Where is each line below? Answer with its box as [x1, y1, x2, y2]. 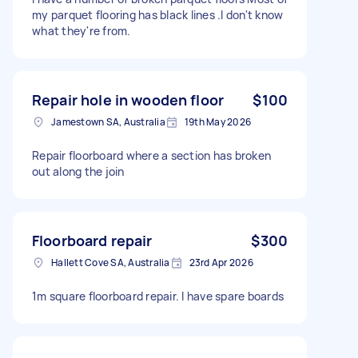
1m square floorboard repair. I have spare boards [32, 288, 284, 304]
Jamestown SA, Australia [51, 114, 165, 129]
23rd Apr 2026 [189, 255, 253, 269]
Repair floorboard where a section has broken [32, 147, 271, 163]
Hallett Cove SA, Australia [51, 255, 170, 269]
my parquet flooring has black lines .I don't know [32, 6, 284, 22]
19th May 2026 [184, 114, 251, 129]
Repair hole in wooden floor [32, 89, 225, 109]
